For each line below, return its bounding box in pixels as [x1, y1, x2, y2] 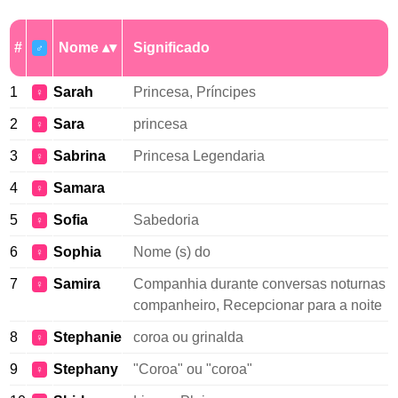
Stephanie [53, 330, 122, 345]
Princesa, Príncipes [133, 84, 256, 99]
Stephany [53, 362, 118, 377]
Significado [133, 40, 210, 55]
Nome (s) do [133, 244, 211, 259]
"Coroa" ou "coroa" [133, 362, 252, 377]
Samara [53, 180, 105, 195]
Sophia [53, 244, 101, 259]
